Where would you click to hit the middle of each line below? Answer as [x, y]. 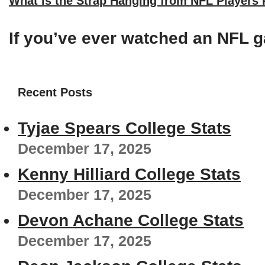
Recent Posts [55, 93]
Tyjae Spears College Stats [125, 128]
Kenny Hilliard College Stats [129, 174]
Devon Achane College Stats [131, 221]
